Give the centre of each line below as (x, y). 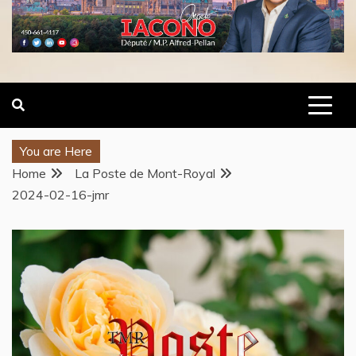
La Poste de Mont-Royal (145, 174)
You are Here (56, 151)
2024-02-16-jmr (60, 195)
